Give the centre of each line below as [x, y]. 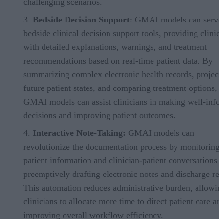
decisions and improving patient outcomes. [99, 115]
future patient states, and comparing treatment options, [120, 88]
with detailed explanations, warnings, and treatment [115, 47]
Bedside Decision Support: [83, 19]
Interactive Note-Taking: [79, 133]
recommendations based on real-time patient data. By [118, 60]
